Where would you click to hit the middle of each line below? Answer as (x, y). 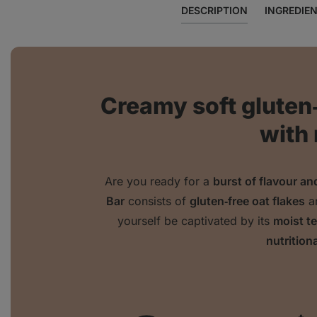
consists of (157, 201)
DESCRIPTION (214, 11)
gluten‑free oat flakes (247, 201)
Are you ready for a (158, 181)
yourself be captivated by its (195, 221)
